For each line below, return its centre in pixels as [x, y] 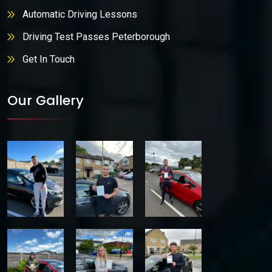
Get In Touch [49, 59]
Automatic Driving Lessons [80, 14]
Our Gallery [46, 101]
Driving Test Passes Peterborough [96, 36]
